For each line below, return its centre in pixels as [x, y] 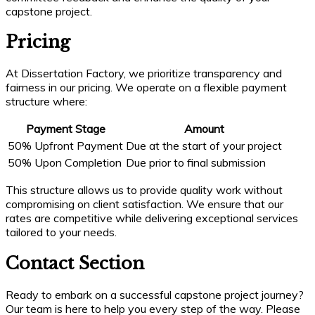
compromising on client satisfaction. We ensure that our [144, 204]
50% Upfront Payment [65, 146]
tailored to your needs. [61, 232]
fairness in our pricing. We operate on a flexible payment [146, 88]
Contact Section [75, 264]
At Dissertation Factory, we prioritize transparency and [144, 73]
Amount [204, 129]
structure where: [46, 102]
